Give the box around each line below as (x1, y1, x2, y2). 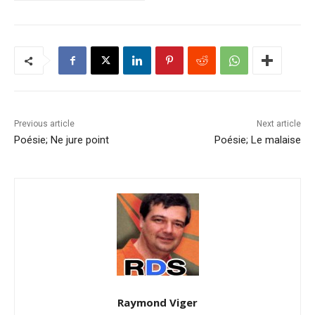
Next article (256, 119, 301, 129)
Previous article (14, 119, 75, 129)
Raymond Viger (117, 295, 198, 310)
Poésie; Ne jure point (14, 134, 109, 147)
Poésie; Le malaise (214, 134, 301, 147)
